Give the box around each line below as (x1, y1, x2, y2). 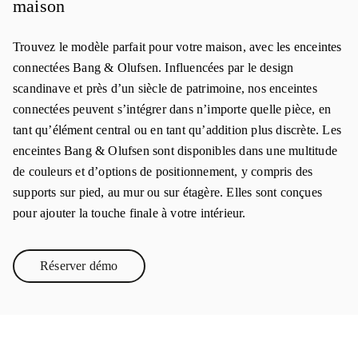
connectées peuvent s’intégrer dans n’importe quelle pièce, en (13, 102, 332, 116)
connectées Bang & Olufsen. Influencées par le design (13, 61, 294, 74)
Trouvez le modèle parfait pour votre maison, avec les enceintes (13, 40, 342, 54)
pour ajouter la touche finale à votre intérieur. (13, 206, 246, 220)
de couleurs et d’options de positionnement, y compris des (13, 165, 313, 178)
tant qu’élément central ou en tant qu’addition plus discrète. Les (13, 123, 342, 137)
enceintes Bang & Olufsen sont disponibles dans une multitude (13, 144, 338, 157)
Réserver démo (40, 259, 118, 272)
